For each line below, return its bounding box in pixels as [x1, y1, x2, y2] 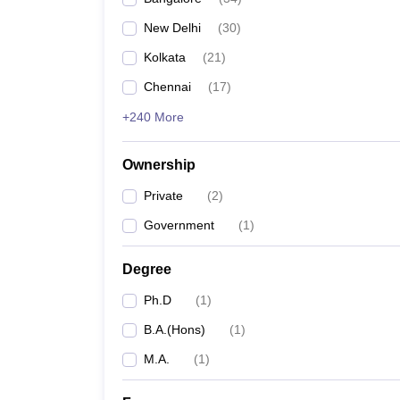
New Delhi [144, 21, 201, 35]
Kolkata [144, 50, 186, 64]
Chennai [144, 79, 191, 94]
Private [144, 188, 183, 203]
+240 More [122, 110, 184, 124]
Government [144, 218, 214, 232]
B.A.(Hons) [144, 322, 205, 337]
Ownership [122, 157, 196, 172]
